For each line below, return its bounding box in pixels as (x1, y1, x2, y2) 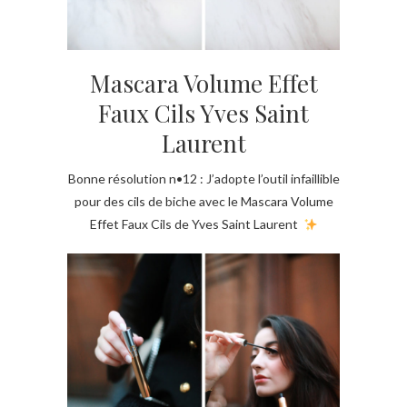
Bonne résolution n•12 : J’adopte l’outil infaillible (67, 171, 340, 187)
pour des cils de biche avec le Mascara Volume (74, 194, 333, 210)
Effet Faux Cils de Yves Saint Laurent (89, 216, 303, 233)
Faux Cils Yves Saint (98, 97, 309, 130)
